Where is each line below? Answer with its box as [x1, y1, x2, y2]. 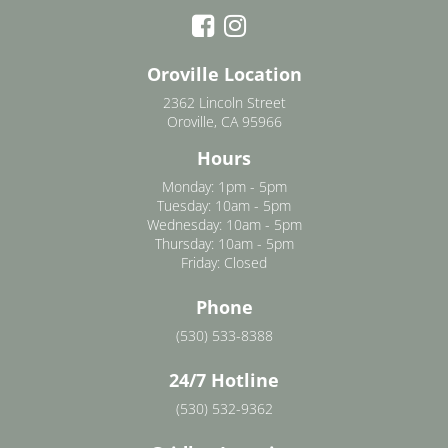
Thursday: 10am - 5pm [154, 233, 294, 253]
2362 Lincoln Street [162, 92, 286, 112]
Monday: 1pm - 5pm [161, 176, 287, 196]
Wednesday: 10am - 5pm [146, 214, 302, 234]
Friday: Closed [181, 252, 267, 272]
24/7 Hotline [169, 367, 279, 392]
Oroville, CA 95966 [166, 111, 282, 131]
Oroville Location [146, 61, 302, 86]
